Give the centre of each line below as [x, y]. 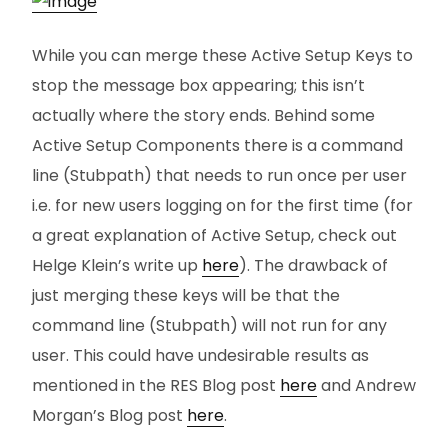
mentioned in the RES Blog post [156, 385]
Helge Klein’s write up [117, 265]
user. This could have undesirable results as [200, 355]
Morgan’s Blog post [109, 415]
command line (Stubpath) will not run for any [209, 325]
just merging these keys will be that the [186, 295]
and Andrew [366, 385]
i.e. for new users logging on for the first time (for [222, 205]
